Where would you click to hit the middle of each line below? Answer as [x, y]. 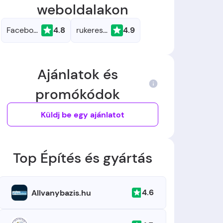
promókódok [78, 94]
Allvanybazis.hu [61, 193]
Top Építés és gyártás [83, 158]
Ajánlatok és [78, 74]
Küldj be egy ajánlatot [83, 114]
